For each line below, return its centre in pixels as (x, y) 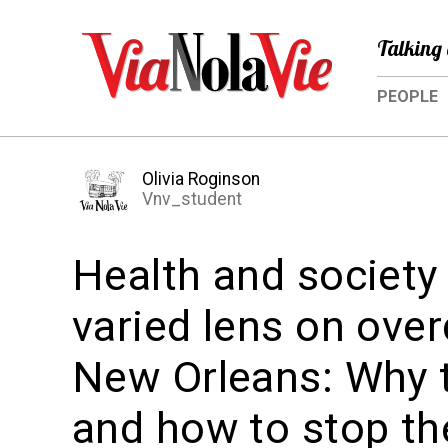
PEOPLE (407, 96)
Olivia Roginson (201, 179)
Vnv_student (192, 199)
